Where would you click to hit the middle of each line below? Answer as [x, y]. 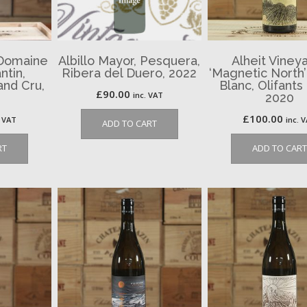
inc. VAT [148, 95]
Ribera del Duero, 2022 [130, 73]
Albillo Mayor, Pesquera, [130, 60]
